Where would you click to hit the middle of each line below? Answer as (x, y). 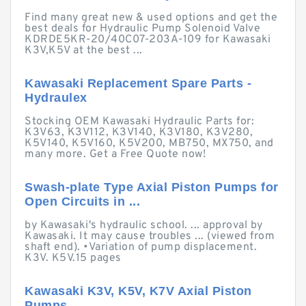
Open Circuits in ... (82, 201)
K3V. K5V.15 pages (73, 258)
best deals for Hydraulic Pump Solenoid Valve (142, 29)
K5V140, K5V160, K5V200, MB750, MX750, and (149, 143)
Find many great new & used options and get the (151, 18)
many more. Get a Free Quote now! (115, 154)
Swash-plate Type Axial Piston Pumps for (152, 187)
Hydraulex (56, 98)
